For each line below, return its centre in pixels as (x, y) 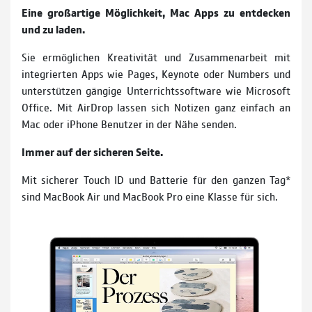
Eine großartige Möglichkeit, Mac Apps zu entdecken (156, 13)
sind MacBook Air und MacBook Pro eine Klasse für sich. (150, 196)
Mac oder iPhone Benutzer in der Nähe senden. (129, 124)
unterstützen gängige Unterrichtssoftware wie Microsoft (156, 91)
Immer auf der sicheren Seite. (92, 152)
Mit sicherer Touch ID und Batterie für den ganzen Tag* (156, 180)
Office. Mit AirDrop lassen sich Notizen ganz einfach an (156, 107)
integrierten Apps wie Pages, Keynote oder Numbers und (156, 74)
